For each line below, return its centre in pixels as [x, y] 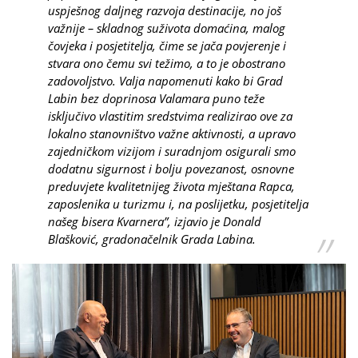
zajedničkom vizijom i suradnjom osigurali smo [172, 151]
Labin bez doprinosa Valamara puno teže [156, 98]
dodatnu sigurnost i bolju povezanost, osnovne [171, 169]
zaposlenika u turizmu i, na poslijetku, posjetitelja [178, 204]
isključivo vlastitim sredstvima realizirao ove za [170, 116]
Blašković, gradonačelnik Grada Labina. [152, 239]
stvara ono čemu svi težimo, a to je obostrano [167, 63]
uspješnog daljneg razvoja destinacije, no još [165, 10]
